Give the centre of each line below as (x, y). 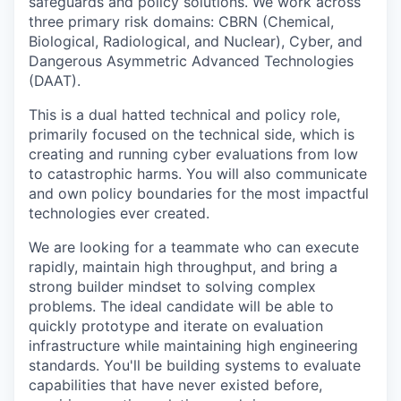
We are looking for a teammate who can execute (194, 247)
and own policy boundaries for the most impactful (199, 194)
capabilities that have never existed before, (175, 385)
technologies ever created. (119, 213)
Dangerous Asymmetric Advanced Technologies (191, 61)
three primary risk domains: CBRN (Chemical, (181, 22)
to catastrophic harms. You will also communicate (198, 174)
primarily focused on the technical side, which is (192, 135)
